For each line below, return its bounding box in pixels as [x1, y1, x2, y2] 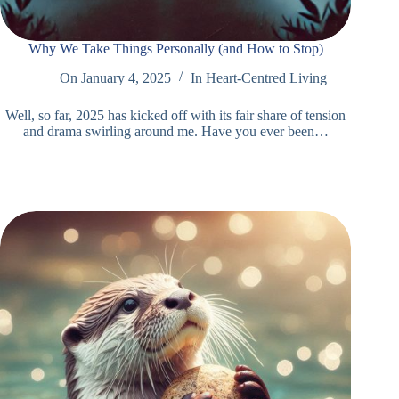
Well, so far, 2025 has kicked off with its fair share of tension [5, 108, 346, 124]
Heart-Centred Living [206, 70, 328, 86]
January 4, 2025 [81, 70, 172, 86]
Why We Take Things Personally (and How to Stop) [28, 41, 323, 57]
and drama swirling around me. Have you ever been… [22, 124, 329, 140]
